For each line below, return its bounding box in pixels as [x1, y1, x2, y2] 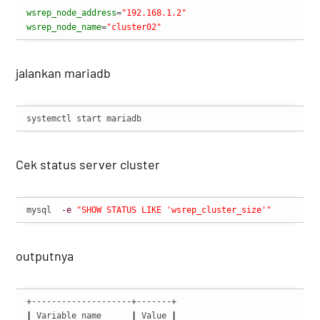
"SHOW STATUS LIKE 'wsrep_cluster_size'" [76, 205, 272, 216]
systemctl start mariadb [26, 114, 142, 124]
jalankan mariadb [16, 65, 111, 81]
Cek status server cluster [16, 156, 161, 173]
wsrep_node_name [26, 22, 102, 33]
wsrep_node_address [26, 8, 117, 19]
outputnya [16, 248, 74, 264]
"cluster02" [106, 22, 162, 33]
